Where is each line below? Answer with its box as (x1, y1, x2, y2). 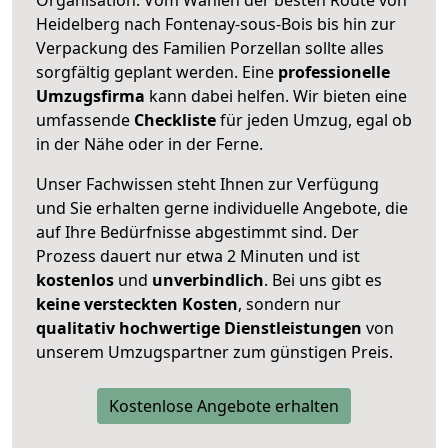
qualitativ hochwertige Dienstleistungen (36, 316, 362, 339)
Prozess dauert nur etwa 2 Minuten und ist (36, 244, 360, 267)
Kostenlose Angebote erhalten (109, 394, 339, 417)
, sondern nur (238, 292, 341, 315)
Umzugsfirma (36, 84, 145, 107)
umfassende (36, 108, 134, 131)
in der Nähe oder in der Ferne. (36, 132, 263, 155)
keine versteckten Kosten (36, 292, 238, 315)
